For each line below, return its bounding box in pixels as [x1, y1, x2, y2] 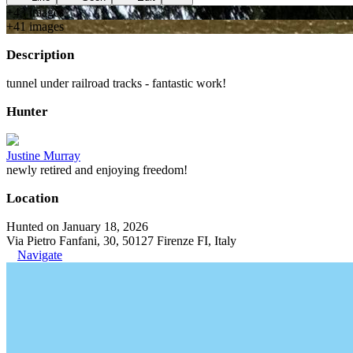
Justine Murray [6, 149, 80, 162]
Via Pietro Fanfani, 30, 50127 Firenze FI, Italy [6, 234, 236, 247]
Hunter [6, 104, 48, 119]
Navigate [17, 248, 62, 262]
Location [6, 191, 58, 206]
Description [6, 47, 74, 62]
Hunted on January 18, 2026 [6, 220, 148, 233]
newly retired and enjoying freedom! [6, 163, 188, 176]
